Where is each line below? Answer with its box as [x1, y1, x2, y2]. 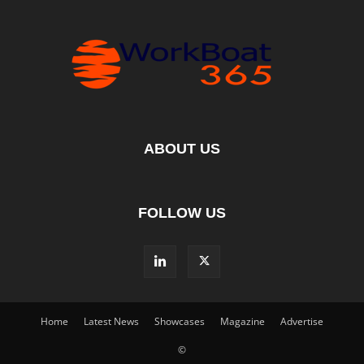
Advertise [280, 314, 323, 328]
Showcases [154, 314, 205, 328]
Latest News [84, 314, 139, 328]
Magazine [220, 314, 265, 328]
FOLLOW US [138, 205, 226, 221]
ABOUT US [144, 141, 220, 157]
